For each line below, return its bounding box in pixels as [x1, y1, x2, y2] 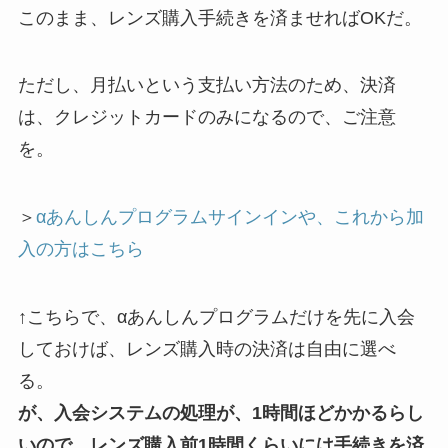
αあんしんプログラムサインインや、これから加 [35, 207, 424, 228]
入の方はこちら [17, 239, 144, 260]
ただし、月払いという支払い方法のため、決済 [17, 75, 396, 96]
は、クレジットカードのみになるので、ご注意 [17, 107, 396, 128]
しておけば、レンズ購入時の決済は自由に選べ [17, 339, 396, 359]
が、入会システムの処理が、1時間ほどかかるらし [17, 403, 424, 423]
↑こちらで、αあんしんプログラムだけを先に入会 [17, 307, 415, 327]
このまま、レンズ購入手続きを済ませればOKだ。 [17, 7, 422, 28]
